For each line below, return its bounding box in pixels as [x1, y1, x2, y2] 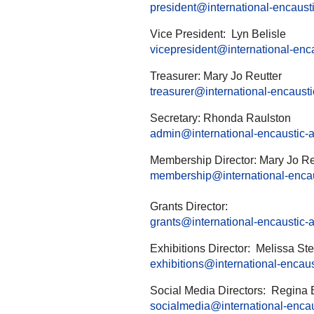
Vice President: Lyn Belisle [150, 28, 286, 40]
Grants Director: [150, 200, 231, 212]
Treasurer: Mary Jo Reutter [150, 70, 282, 82]
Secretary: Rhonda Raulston [150, 112, 291, 124]
